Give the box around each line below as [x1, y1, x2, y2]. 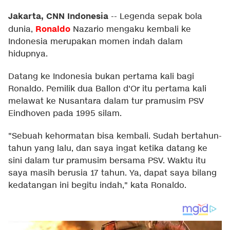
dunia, [8, 24, 35, 35]
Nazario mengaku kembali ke [70, 24, 191, 35]
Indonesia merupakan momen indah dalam [8, 36, 183, 47]
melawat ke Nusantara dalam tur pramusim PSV [8, 96, 204, 107]
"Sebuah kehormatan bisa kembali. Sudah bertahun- [8, 131, 222, 142]
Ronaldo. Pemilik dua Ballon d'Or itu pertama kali [8, 84, 206, 94]
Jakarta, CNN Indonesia [8, 11, 108, 22]
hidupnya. [8, 49, 48, 60]
